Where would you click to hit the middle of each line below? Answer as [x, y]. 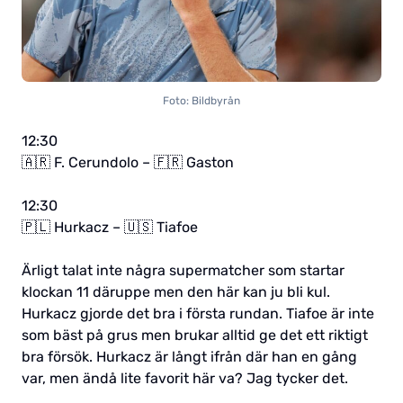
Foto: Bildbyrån [201, 101]
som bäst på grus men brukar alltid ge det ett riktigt [195, 336]
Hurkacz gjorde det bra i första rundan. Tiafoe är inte [198, 314]
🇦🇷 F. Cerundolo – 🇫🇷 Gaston [128, 163]
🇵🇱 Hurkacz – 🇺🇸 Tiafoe [110, 228]
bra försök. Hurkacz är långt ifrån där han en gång [189, 357]
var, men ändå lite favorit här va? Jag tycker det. [185, 379]
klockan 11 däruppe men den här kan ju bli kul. [176, 292]
